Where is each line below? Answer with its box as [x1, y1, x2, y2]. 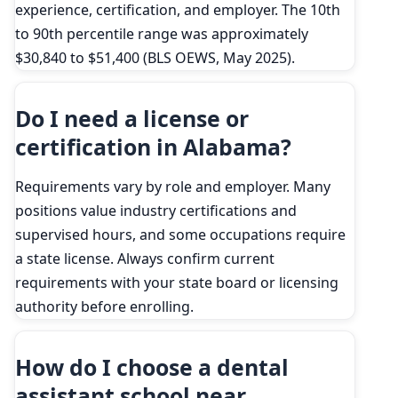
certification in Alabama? [15, 131, 291, 162]
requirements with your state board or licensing [15, 272, 338, 292]
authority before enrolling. [15, 296, 194, 316]
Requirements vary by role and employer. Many [15, 176, 330, 196]
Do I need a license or [15, 102, 249, 133]
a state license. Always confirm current [15, 248, 275, 268]
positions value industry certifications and [15, 200, 297, 220]
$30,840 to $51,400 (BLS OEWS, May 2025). [15, 47, 295, 68]
